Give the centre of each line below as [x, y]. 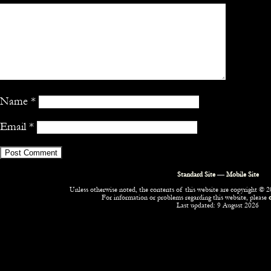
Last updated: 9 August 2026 [218, 206]
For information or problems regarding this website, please [185, 198]
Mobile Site [242, 175]
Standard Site [196, 175]
